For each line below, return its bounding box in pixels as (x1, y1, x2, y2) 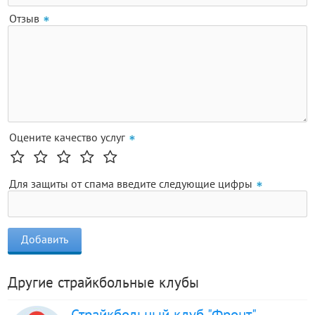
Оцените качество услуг (9, 130, 125, 144)
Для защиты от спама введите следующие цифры (9, 176, 252, 191)
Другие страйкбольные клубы (8, 273, 199, 292)
